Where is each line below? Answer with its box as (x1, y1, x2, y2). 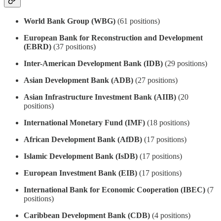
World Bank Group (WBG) (24, 16, 115, 25)
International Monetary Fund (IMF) (24, 118, 145, 127)
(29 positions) (163, 59, 207, 68)
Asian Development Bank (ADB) (24, 75, 133, 84)
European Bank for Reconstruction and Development (24, 33, 203, 42)
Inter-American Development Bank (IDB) (24, 59, 163, 68)
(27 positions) (133, 75, 178, 84)
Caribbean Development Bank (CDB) (24, 211, 150, 220)
